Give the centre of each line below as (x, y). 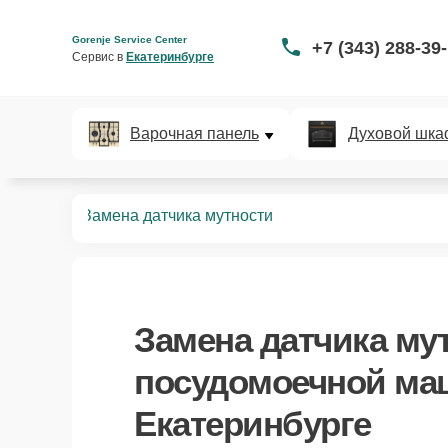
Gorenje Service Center (129, 39)
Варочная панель (194, 133)
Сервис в (99, 56)
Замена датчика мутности (177, 215)
